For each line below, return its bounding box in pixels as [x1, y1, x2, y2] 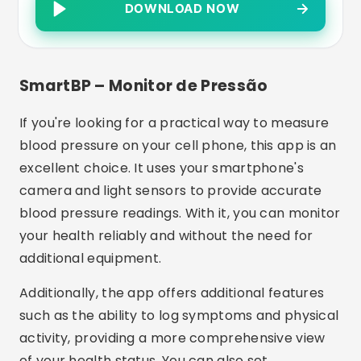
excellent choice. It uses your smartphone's [19, 159, 304, 177]
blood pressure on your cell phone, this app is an [19, 136, 337, 155]
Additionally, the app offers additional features [19, 284, 325, 302]
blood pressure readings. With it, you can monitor [19, 204, 341, 222]
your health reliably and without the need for [19, 226, 313, 245]
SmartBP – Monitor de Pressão [19, 75, 268, 97]
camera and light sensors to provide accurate [19, 181, 322, 200]
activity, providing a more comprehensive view [19, 329, 326, 347]
